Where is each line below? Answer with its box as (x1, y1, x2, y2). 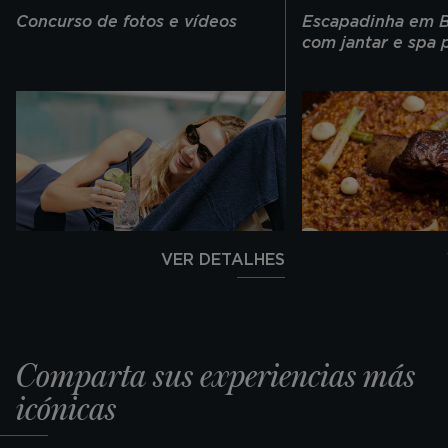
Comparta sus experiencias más (16, 358, 415, 395)
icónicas (16, 391, 116, 428)
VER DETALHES (161, 249, 285, 269)
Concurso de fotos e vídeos (16, 11, 237, 31)
